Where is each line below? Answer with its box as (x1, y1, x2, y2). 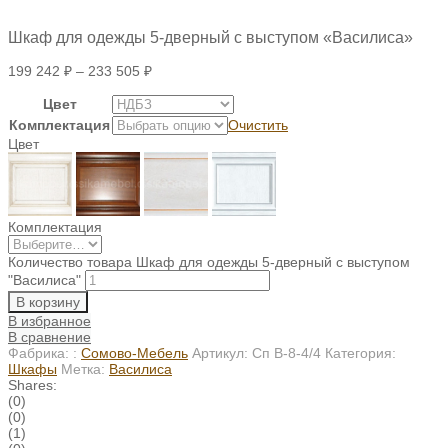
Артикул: (192, 345, 252, 361)
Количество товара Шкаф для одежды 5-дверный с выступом (8, 254, 410, 270)
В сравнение (8, 329, 91, 345)
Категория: (325, 345, 396, 361)
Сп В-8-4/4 (252, 345, 321, 361)
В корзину (16, 294, 80, 310)
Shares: (8, 377, 57, 393)
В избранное (8, 313, 91, 329)
